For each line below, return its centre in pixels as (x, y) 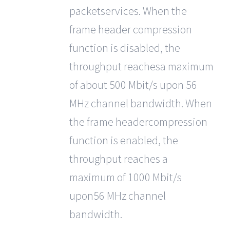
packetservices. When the (128, 11)
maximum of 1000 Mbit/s (125, 177)
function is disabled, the (124, 48)
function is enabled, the (123, 140)
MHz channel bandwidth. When (140, 103)
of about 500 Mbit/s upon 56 (133, 85)
